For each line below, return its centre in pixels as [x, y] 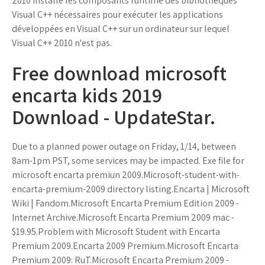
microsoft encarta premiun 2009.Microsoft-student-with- [126, 175]
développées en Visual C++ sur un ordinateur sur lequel [121, 29]
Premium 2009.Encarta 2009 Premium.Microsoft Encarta [125, 246]
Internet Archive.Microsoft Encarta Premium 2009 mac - [123, 217]
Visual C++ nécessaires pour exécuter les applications [117, 14]
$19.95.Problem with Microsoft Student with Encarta [116, 232]
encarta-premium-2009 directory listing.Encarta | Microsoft [131, 189]
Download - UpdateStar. [114, 117]
